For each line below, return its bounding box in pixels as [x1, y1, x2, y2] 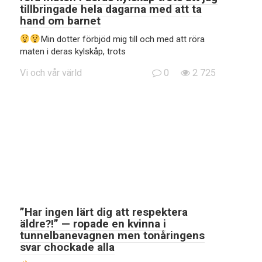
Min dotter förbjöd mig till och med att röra [40, 34, 205, 44]
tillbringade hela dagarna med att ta [20, 2, 202, 16]
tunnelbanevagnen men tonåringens [20, 229, 205, 242]
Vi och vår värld [20, 67, 82, 78]
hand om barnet [20, 14, 101, 27]
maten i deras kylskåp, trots [20, 46, 126, 57]
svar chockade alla [20, 240, 115, 254]
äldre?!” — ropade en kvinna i [20, 217, 166, 230]
